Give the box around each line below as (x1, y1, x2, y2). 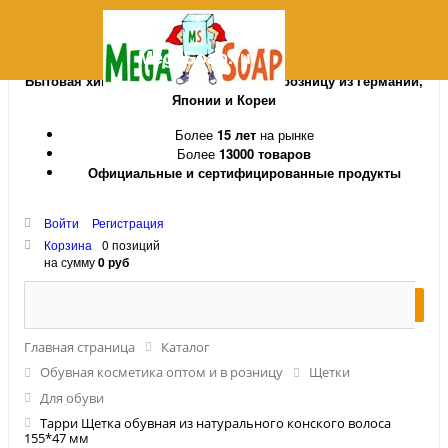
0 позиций (102, 236, 160, 253)
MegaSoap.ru (137, 44, 251, 70)
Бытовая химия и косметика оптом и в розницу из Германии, (25, 71, 423, 90)
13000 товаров (219, 144, 311, 163)
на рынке (255, 125, 314, 144)
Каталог (161, 338, 210, 356)
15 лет (216, 125, 256, 144)
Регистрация (92, 214, 164, 231)
